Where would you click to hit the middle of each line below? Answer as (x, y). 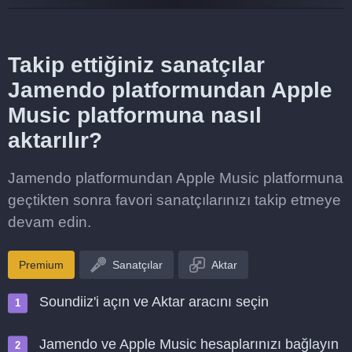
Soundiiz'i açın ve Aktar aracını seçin (154, 302)
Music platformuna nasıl (135, 115)
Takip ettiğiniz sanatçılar (136, 65)
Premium (41, 265)
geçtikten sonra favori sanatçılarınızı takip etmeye (174, 200)
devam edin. (49, 222)
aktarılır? (55, 140)
